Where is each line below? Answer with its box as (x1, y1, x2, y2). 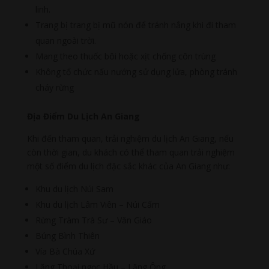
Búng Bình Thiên (35, 230, 100, 242)
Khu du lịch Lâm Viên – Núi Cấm (35, 199, 160, 211)
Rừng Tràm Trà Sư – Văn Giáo (35, 214, 152, 226)
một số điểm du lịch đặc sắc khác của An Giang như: (26, 160, 230, 172)
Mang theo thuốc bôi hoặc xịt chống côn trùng (35, 50, 216, 62)
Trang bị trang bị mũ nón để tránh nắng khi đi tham (35, 19, 236, 31)
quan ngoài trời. (35, 35, 96, 47)
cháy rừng (35, 82, 74, 94)
